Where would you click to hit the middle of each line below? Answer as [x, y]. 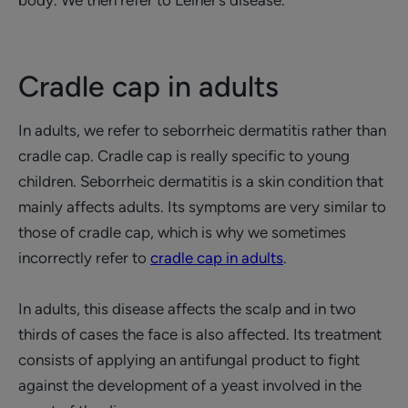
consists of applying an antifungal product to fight [189, 360]
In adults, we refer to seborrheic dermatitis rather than [202, 130]
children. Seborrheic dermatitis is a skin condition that [201, 181]
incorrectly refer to [84, 258]
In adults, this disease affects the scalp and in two [187, 309]
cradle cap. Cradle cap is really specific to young [184, 156]
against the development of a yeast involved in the [190, 385]
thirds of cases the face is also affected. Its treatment [200, 334]
